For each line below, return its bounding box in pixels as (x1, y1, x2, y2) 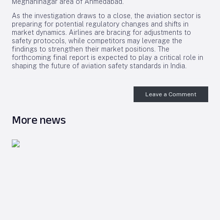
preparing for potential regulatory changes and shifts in (12, 20, 189, 28)
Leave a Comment (145, 91, 196, 98)
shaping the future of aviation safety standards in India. (12, 62, 187, 70)
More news (12, 113, 66, 126)
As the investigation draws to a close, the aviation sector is (12, 12, 201, 20)
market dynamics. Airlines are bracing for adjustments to (12, 28, 191, 36)
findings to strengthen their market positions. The (12, 45, 169, 53)
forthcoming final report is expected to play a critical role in (12, 54, 203, 61)
